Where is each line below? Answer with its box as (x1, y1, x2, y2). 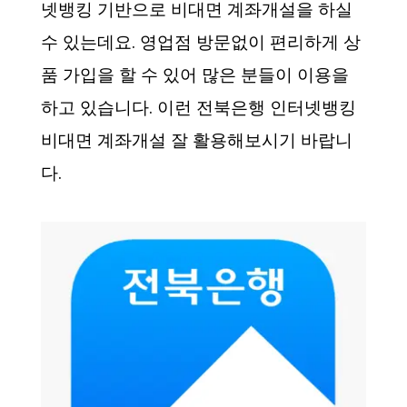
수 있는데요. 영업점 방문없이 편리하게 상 (41, 30, 361, 55)
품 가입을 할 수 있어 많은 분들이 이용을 (41, 63, 349, 87)
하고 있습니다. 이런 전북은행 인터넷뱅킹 (41, 95, 356, 120)
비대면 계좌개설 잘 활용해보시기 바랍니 (41, 128, 352, 153)
